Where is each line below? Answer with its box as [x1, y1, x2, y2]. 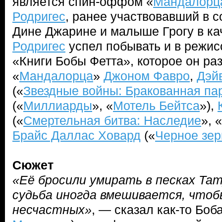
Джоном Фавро [104, 69, 190, 83]
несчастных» [12, 203, 92, 217]
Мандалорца [19, 69, 93, 83]
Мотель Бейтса [113, 99, 200, 112]
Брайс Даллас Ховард [12, 128, 141, 142]
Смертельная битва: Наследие [23, 113, 201, 127]
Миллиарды [23, 99, 92, 112]
